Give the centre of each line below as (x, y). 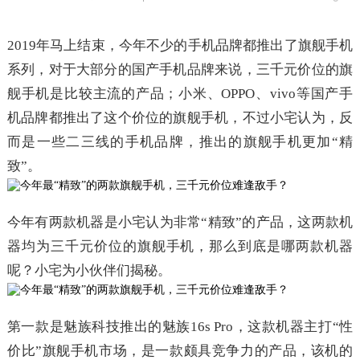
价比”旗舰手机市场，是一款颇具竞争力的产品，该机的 (180, 351)
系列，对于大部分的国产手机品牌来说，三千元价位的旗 (180, 70)
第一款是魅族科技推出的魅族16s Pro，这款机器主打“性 (180, 327)
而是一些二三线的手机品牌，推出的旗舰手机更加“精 (180, 142)
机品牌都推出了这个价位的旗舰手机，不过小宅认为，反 (180, 118)
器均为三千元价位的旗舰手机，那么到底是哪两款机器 (180, 246)
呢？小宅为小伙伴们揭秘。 (89, 270)
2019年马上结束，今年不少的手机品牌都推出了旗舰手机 (180, 45)
